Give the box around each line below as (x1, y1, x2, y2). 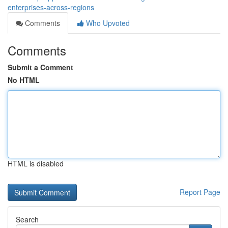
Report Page (180, 187, 220, 197)
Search (16, 214, 39, 224)
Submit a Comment (8, 62, 73, 72)
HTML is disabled (8, 158, 64, 168)
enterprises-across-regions (8, 2, 94, 12)
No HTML (8, 75, 40, 85)
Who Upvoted (84, 18, 130, 28)
